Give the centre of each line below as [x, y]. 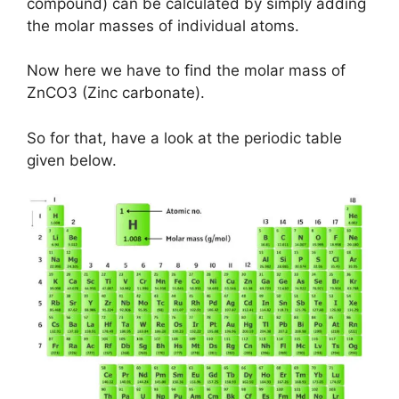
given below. [72, 160]
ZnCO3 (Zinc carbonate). [116, 93]
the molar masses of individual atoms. [163, 25]
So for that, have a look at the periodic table [184, 138]
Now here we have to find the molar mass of [186, 71]
